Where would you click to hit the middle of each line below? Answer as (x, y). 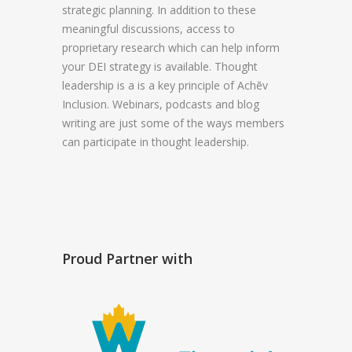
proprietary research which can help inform (171, 47)
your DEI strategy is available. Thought (160, 66)
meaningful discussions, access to (148, 28)
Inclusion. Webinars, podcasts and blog (161, 104)
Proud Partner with (127, 258)
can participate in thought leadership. (156, 141)
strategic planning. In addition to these (159, 9)
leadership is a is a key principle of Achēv (165, 85)
